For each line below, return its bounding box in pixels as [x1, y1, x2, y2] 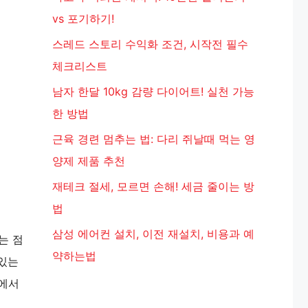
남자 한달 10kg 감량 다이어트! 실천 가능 [52, 85, 254, 98]
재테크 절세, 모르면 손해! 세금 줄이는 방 [52, 179, 254, 193]
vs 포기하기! [52, 12, 114, 25]
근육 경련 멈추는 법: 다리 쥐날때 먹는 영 [52, 132, 255, 146]
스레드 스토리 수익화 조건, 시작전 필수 [52, 37, 248, 51]
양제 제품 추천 [52, 154, 125, 168]
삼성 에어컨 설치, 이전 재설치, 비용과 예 [52, 227, 254, 241]
